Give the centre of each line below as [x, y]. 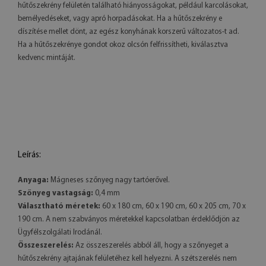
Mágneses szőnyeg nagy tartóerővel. [109, 180]
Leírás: [29, 155]
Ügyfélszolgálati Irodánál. [60, 232]
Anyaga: [33, 180]
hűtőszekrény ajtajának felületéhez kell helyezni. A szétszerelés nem [127, 258]
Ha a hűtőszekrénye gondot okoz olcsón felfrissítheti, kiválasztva [123, 45]
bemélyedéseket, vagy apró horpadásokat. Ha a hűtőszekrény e [120, 18]
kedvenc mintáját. [47, 58]
